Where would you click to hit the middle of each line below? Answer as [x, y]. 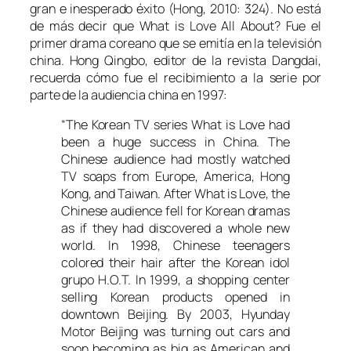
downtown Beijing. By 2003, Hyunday [175, 315]
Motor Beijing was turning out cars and [175, 332]
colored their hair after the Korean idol [175, 263]
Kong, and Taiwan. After [128, 194]
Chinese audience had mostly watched [175, 159]
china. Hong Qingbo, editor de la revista [151, 61]
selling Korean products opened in [175, 297]
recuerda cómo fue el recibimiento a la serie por [175, 78]
